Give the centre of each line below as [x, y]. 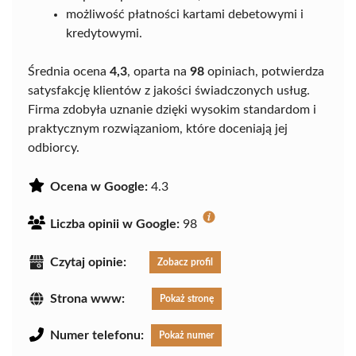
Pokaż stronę [187, 298]
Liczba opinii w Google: [115, 224]
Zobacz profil [185, 262]
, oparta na [159, 72]
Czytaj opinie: [88, 262]
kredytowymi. [104, 33]
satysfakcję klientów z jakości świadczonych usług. [169, 91]
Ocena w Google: [99, 187]
